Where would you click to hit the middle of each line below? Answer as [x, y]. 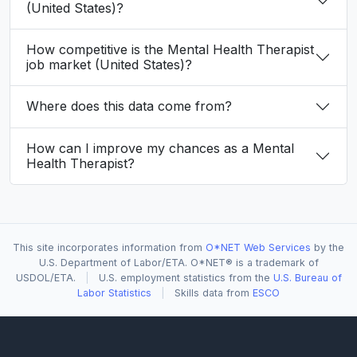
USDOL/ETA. [45, 277]
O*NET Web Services [258, 247]
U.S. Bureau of [307, 277]
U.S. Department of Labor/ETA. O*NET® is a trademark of [178, 262]
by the [328, 247]
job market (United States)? [109, 64]
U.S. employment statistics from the [186, 277]
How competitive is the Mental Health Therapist [170, 49]
